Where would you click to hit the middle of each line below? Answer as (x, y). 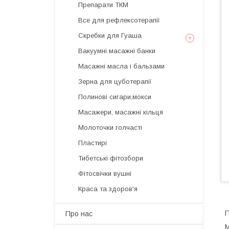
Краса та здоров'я (108, 189)
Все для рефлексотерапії (119, 20)
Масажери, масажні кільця (121, 112)
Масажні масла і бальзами (121, 66)
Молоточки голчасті (110, 128)
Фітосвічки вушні (105, 174)
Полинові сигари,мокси (115, 97)
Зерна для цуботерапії (115, 82)
